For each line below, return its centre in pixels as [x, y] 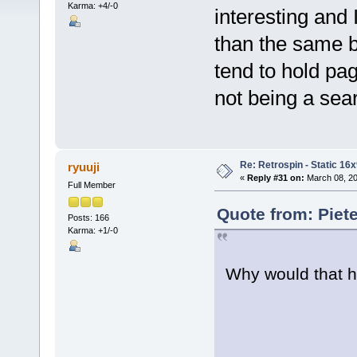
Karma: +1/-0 [92, 230]
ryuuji [84, 167]
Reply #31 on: [275, 178]
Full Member [91, 185]
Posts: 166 [88, 217]
